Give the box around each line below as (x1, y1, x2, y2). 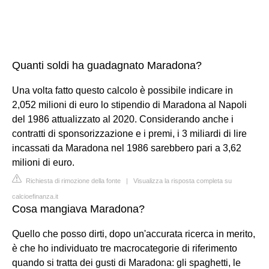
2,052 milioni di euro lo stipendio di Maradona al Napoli (12, 99, 247, 110)
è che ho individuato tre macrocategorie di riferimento (12, 243, 237, 253)
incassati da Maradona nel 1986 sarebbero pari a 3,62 (12, 142, 241, 153)
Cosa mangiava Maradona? (12, 202, 145, 215)
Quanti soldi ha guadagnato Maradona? (12, 59, 202, 71)
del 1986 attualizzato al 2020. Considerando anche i (12, 113, 234, 124)
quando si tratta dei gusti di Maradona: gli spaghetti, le (12, 257, 241, 268)
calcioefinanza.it (12, 192, 58, 200)
